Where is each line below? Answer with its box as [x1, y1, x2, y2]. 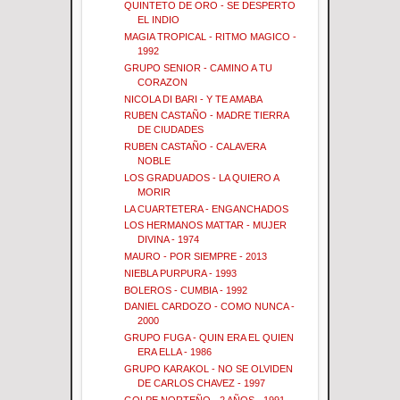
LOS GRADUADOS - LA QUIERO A [124, 171, 279, 183]
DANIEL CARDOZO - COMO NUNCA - [124, 301, 296, 312]
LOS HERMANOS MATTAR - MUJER [124, 220, 287, 231]
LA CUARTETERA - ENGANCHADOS [124, 203, 289, 214]
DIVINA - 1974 [137, 234, 200, 246]
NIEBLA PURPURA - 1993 [124, 267, 237, 279]
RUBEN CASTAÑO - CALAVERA [124, 141, 266, 153]
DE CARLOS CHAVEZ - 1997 [137, 377, 266, 388]
